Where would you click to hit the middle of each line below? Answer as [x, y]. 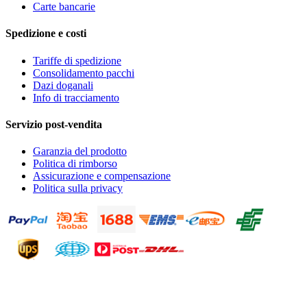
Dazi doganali [63, 85]
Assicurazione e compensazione [102, 176]
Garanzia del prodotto [80, 151]
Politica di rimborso [75, 164]
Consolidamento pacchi [84, 73]
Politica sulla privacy [78, 188]
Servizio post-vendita [54, 124]
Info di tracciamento [76, 97]
